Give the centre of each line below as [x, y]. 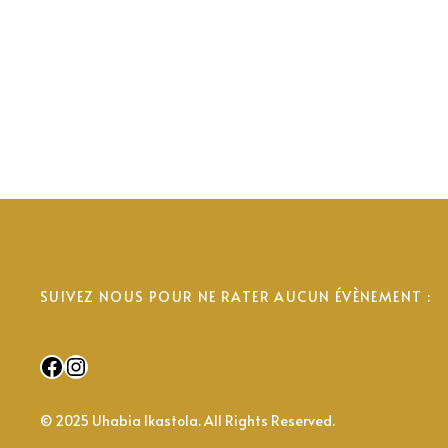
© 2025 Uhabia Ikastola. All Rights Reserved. [187, 420]
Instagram [121, 365]
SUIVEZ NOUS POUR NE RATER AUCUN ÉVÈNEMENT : [236, 296]
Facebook [91, 365]
